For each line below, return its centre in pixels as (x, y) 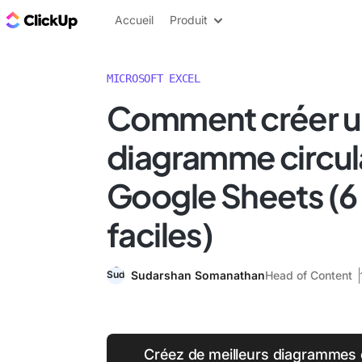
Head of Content (309, 275)
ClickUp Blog (122, 19)
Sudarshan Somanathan (198, 275)
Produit (189, 20)
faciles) (160, 234)
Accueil (134, 20)
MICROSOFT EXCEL (154, 78)
